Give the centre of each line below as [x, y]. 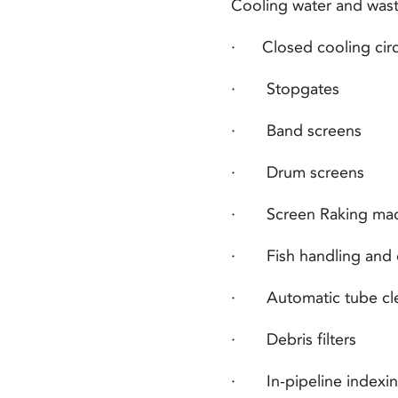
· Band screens [297, 131]
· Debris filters [294, 339]
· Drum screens [298, 172]
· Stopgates [286, 89]
